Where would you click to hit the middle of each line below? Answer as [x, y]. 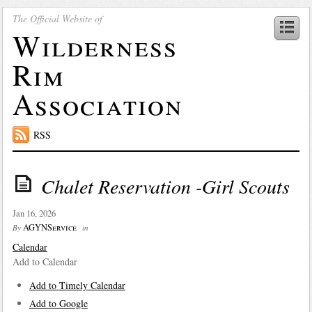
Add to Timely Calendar [77, 285]
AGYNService [49, 227]
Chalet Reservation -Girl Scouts [165, 186]
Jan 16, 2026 [34, 213]
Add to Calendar [45, 261]
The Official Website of [57, 18]
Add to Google [58, 303]
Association [97, 103]
